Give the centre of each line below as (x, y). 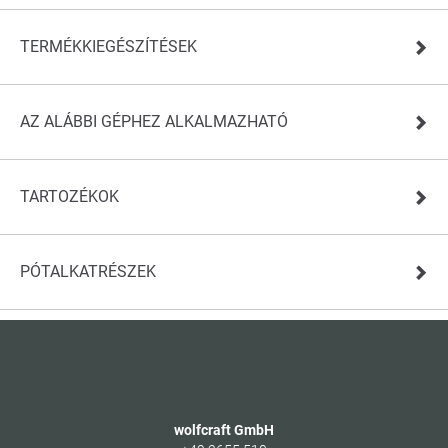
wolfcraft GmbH (224, 429)
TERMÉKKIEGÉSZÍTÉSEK (108, 46)
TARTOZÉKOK (69, 196)
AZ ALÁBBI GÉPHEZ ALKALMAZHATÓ (154, 121)
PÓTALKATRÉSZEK (88, 271)
